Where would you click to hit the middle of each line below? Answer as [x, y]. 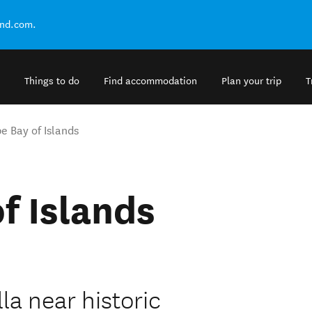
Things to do [52, 81]
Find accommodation [150, 81]
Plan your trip [251, 81]
